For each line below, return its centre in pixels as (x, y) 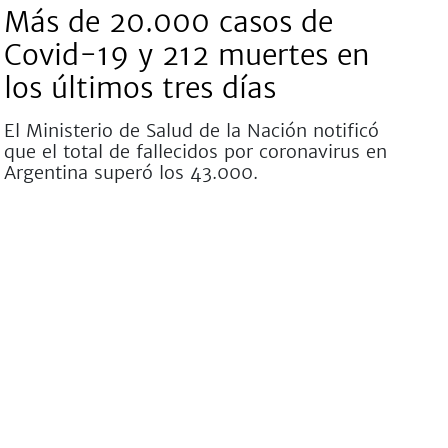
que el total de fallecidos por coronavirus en (195, 151)
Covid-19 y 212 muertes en (186, 55)
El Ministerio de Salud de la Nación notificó (191, 130)
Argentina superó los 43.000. (130, 172)
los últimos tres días (139, 88)
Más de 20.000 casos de (168, 22)
